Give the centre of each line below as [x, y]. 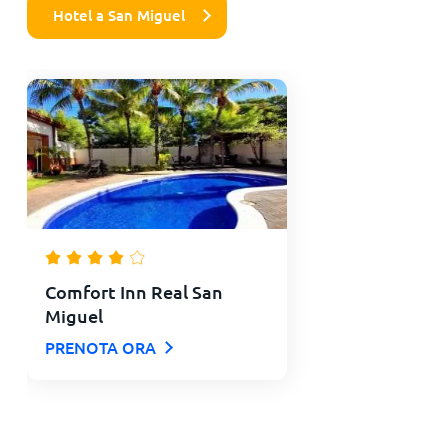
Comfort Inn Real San [133, 291]
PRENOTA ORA [100, 346]
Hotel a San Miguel [119, 14]
